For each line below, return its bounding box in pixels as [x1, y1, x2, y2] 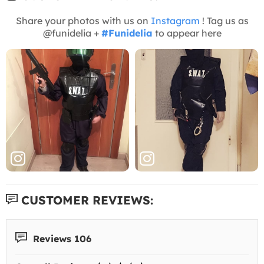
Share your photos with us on [15, 14, 151, 27]
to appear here [152, 27, 222, 39]
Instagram [150, 14, 200, 27]
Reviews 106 [30, 232, 91, 245]
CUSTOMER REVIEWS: [18, 192, 153, 207]
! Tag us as [199, 14, 249, 27]
